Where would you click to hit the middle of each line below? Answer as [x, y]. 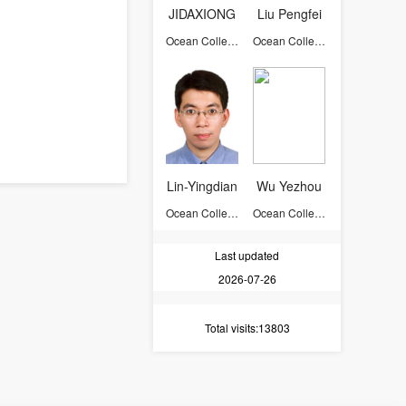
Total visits [230, 328]
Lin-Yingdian [202, 186]
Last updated [247, 255]
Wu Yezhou [289, 186]
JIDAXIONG [202, 14]
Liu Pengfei [289, 14]
